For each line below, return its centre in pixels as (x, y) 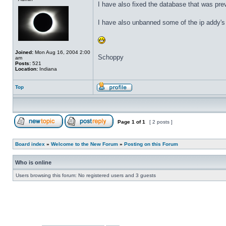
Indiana (47, 69)
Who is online (33, 162)
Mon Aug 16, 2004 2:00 (62, 52)
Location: (26, 69)
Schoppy (111, 57)
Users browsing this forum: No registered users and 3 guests (86, 175)
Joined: (24, 52)
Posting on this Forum (151, 144)
